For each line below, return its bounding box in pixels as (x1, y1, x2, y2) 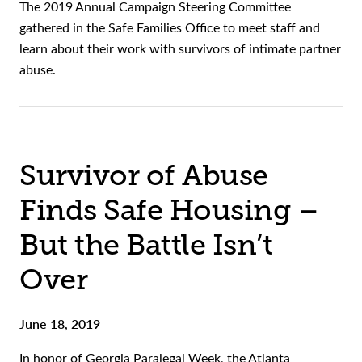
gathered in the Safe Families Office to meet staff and (19, 19, 320, 36)
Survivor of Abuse (19, 159, 268, 192)
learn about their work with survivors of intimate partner (19, 40, 341, 57)
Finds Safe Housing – (19, 194, 318, 227)
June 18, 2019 (19, 314, 100, 334)
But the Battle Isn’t (19, 229, 272, 262)
